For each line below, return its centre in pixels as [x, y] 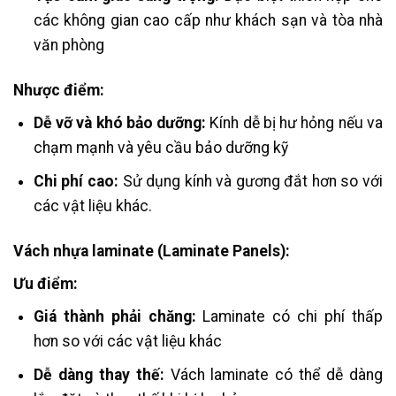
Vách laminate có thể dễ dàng [277, 375]
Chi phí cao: [76, 182]
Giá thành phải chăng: [114, 316]
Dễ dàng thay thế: [102, 375]
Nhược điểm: [59, 90]
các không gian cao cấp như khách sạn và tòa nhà [208, 20]
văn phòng [69, 45]
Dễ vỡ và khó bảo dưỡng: [122, 122]
